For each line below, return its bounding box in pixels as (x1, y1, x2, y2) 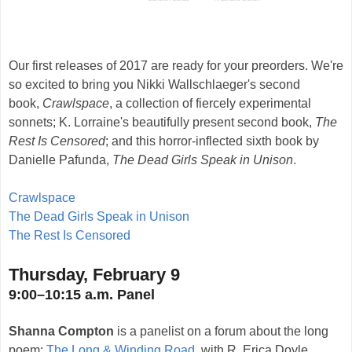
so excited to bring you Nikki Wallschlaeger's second (9, 78, 300, 92)
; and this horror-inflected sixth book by (105, 134, 319, 148)
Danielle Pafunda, (9, 153, 112, 167)
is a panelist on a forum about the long (114, 324, 328, 339)
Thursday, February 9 (9, 265, 180, 285)
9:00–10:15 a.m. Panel (9, 287, 155, 303)
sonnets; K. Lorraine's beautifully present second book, (9, 115, 315, 130)
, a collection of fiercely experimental (109, 97, 311, 111)
